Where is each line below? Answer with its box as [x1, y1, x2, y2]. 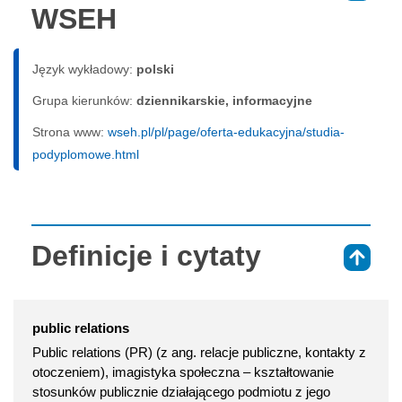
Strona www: [32, 125, 108, 140]
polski [136, 62, 174, 77]
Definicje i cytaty [31, 240, 261, 273]
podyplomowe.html [32, 147, 139, 162]
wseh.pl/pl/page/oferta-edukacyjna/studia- [108, 125, 345, 140]
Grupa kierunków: [32, 93, 136, 109]
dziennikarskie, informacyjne [136, 93, 312, 109]
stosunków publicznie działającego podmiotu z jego [32, 384, 330, 400]
